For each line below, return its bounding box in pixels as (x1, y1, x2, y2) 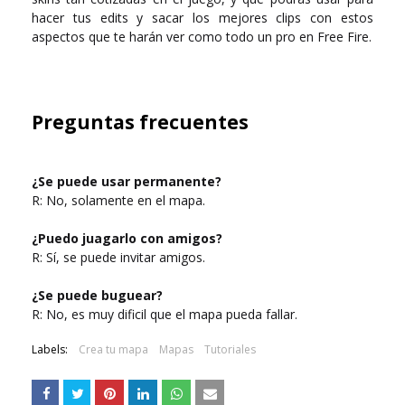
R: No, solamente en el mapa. (32, 191, 205, 209)
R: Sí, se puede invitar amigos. (32, 248, 205, 266)
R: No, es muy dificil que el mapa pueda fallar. (32, 305, 297, 323)
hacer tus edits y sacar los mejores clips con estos (32, 8, 373, 26)
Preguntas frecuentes (32, 108, 249, 135)
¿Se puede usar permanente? (32, 172, 221, 190)
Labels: (32, 341, 68, 357)
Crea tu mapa (79, 341, 148, 357)
